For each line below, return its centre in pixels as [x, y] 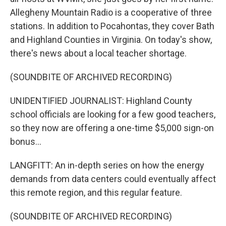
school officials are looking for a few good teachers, [113, 114]
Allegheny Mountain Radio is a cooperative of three [111, 12]
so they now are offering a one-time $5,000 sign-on [112, 128]
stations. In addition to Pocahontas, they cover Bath [112, 26]
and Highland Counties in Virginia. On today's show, [111, 40]
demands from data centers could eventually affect [113, 179]
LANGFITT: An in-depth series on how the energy [107, 165]
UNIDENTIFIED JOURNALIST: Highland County [101, 101]
